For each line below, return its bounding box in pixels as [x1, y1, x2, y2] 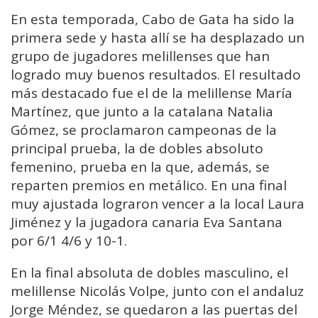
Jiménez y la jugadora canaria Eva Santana [11, 213, 283, 232]
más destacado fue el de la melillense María [11, 84, 292, 103]
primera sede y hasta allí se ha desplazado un [11, 28, 305, 48]
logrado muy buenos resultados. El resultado [11, 65, 301, 84]
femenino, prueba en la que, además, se [11, 158, 270, 177]
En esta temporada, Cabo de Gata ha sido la [11, 10, 295, 29]
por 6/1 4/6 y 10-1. [11, 231, 127, 251]
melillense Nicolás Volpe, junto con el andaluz [11, 282, 304, 301]
